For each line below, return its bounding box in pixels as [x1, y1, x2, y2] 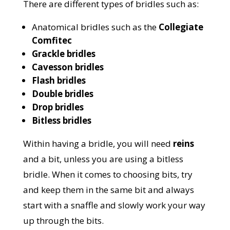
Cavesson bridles [31, 61, 104, 73]
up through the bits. [23, 215, 104, 227]
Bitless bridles [31, 114, 91, 127]
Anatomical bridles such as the [31, 21, 159, 33]
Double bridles [31, 88, 93, 100]
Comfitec [31, 34, 72, 47]
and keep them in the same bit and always [23, 184, 194, 196]
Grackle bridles [31, 48, 95, 60]
